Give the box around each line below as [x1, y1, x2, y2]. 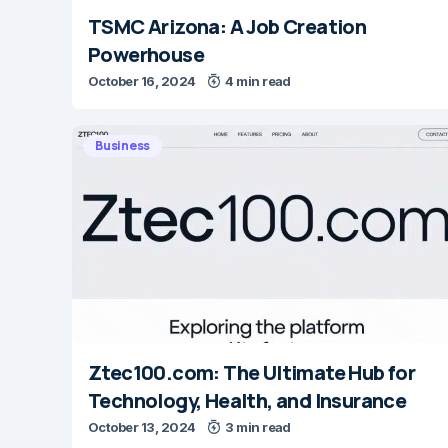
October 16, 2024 [88, 73, 196, 89]
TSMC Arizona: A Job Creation [88, 13, 367, 40]
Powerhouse [88, 41, 205, 68]
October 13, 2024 [88, 419, 196, 435]
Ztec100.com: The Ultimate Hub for [88, 359, 416, 386]
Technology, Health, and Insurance [88, 387, 407, 414]
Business [95, 137, 151, 154]
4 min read [225, 73, 291, 89]
